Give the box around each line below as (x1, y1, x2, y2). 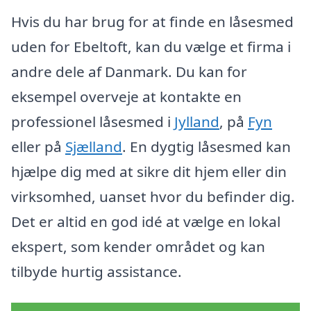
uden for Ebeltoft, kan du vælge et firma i (11, 36, 291, 56)
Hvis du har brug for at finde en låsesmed (11, 11, 294, 31)
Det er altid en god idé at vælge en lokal (11, 211, 280, 231)
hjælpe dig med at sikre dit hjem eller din (11, 161, 287, 181)
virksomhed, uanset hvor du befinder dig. (11, 186, 295, 206)
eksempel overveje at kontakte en (11, 86, 242, 106)
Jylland (174, 111, 219, 131)
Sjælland (65, 136, 122, 156)
